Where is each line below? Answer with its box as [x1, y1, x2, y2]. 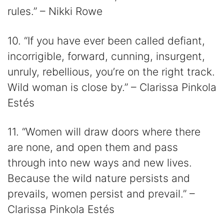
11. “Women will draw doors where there [7, 125, 200, 138]
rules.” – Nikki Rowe [7, 5, 102, 18]
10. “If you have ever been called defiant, [7, 34, 205, 47]
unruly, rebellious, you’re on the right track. [7, 65, 215, 78]
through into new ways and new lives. [7, 156, 192, 169]
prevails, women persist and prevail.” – [7, 187, 195, 200]
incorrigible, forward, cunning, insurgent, [7, 49, 205, 62]
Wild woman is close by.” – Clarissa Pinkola [7, 80, 216, 93]
